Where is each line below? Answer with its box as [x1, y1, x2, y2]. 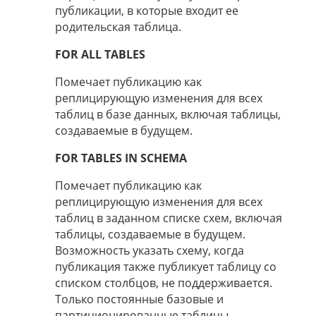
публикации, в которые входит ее [55, 3, 238, 19]
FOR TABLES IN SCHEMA [55, 150, 187, 166]
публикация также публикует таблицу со [55, 259, 276, 275]
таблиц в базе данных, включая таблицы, [55, 107, 281, 123]
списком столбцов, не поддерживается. [55, 275, 272, 291]
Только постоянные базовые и [55, 291, 224, 308]
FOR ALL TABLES [55, 47, 145, 63]
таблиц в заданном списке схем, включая [55, 210, 282, 226]
